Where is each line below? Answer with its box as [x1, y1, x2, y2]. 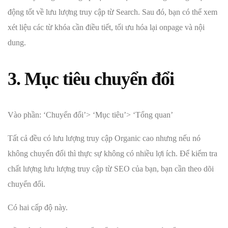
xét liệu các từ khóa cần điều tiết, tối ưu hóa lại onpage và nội [8, 23, 205, 32]
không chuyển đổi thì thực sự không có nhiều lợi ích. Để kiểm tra [8, 149, 217, 158]
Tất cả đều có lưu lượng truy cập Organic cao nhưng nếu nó [8, 134, 201, 143]
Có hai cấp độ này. [8, 203, 68, 212]
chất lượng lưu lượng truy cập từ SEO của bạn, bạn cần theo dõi [8, 164, 214, 174]
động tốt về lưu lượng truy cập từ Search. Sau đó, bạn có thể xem [8, 8, 217, 17]
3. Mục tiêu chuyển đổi [8, 69, 174, 90]
